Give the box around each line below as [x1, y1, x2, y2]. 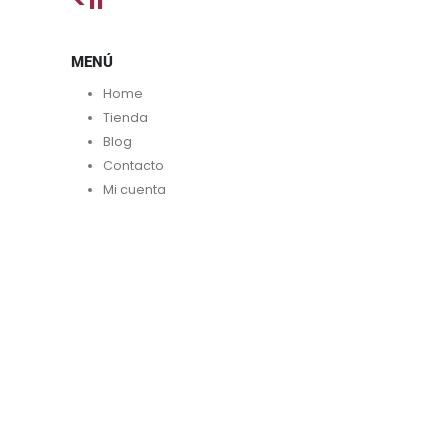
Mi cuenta [103, 181, 166, 199]
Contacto [103, 157, 164, 175]
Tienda [103, 109, 148, 127]
